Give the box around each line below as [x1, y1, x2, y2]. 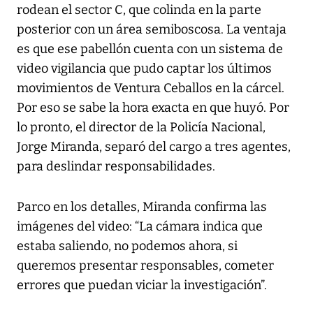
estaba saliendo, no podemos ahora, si [17, 238, 238, 254]
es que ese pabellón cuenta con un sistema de [17, 41, 283, 57]
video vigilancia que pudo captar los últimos [17, 61, 272, 77]
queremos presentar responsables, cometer [17, 258, 274, 274]
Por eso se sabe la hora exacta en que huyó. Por [17, 100, 289, 116]
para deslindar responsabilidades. [17, 159, 215, 175]
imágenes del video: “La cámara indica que [17, 219, 263, 235]
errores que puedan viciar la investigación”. [17, 277, 267, 293]
